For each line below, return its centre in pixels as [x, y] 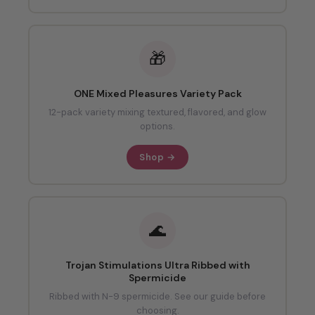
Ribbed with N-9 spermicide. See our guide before [157, 297]
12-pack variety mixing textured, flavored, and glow [157, 112]
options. [157, 127]
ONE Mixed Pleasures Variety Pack [157, 94]
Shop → [157, 157]
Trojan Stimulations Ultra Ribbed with [157, 265]
